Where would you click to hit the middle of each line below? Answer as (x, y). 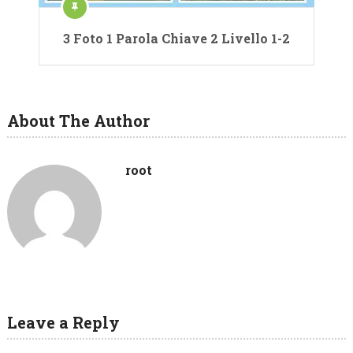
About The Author (78, 120)
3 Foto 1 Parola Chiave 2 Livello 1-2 (176, 38)
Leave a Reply (63, 322)
